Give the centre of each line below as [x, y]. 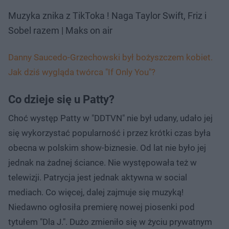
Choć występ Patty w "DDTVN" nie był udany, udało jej [110, 118]
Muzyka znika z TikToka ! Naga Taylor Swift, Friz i [107, 15]
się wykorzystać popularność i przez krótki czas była [109, 133]
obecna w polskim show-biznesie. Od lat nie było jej [107, 147]
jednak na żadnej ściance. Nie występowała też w [102, 162]
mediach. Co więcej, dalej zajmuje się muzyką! [96, 192]
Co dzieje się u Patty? [61, 99]
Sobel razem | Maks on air [60, 30]
